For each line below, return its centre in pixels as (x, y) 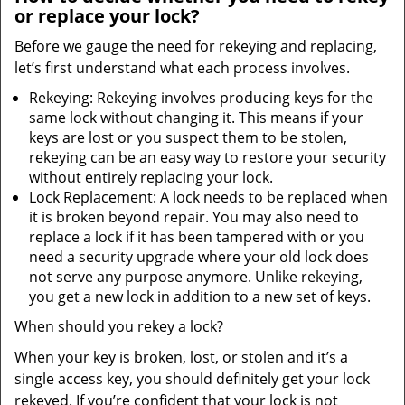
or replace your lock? (107, 16)
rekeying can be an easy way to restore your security (207, 157)
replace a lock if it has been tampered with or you (197, 237)
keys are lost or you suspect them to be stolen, (188, 137)
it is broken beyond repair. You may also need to (194, 217)
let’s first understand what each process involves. (182, 68)
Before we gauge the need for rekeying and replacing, (196, 46)
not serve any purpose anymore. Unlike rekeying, (196, 277)
